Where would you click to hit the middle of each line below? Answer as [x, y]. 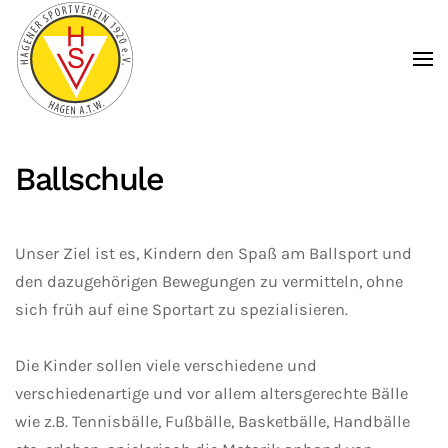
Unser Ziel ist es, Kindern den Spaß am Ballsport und [213, 253]
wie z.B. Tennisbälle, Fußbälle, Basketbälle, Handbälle [212, 421]
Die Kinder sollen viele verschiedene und [166, 365]
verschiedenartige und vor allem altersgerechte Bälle [211, 393]
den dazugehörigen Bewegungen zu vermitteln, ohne [209, 281]
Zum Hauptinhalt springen [145, 56]
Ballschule [89, 178]
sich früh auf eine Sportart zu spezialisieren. [181, 309]
